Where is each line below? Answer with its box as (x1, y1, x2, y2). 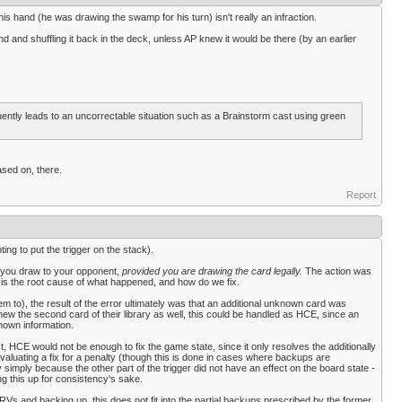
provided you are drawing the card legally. (122, 266, 302, 276)
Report (346, 189, 376, 200)
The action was (302, 266, 371, 276)
